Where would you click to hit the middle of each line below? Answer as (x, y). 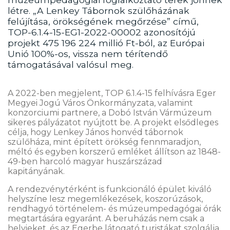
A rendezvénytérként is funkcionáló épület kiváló (110, 189)
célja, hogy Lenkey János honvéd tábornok (95, 132)
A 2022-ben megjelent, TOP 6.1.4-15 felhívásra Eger (112, 93)
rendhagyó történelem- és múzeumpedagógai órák (114, 209)
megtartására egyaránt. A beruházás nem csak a (106, 218)
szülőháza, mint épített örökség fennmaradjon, (104, 142)
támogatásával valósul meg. (71, 64)
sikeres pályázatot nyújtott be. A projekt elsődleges (113, 122)
